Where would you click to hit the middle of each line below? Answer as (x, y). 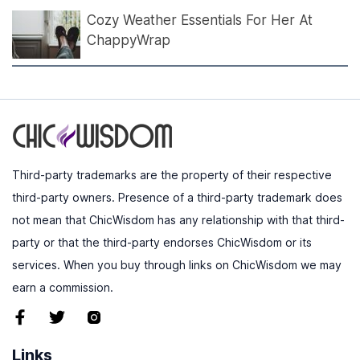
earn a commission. (63, 288)
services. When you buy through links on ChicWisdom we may (177, 265)
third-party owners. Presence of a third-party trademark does (177, 198)
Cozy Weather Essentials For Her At (200, 20)
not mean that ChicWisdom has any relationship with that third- (178, 220)
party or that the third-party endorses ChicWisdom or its (162, 243)
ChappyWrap (129, 41)
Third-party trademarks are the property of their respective (172, 175)
